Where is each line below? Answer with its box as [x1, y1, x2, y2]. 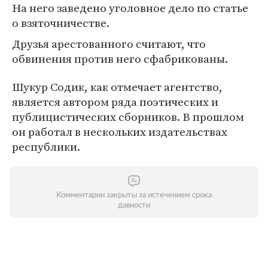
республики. [12, 139, 80, 154]
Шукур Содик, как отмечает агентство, [12, 79, 223, 95]
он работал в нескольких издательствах [12, 124, 227, 139]
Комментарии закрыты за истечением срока [56, 191, 212, 199]
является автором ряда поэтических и [12, 94, 218, 109]
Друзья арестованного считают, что [12, 36, 206, 51]
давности [118, 202, 150, 209]
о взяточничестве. [12, 15, 109, 31]
